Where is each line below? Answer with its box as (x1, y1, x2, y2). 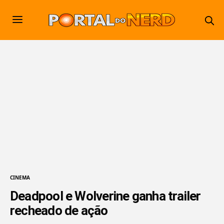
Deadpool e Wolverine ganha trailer (10, 188, 201, 203)
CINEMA (10, 173, 30, 181)
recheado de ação (10, 202, 108, 218)
